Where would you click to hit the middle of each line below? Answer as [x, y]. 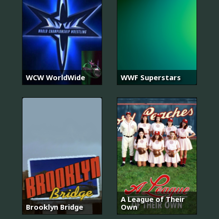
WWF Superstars [151, 77]
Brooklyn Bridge [55, 207]
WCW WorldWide [55, 77]
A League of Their [153, 199]
